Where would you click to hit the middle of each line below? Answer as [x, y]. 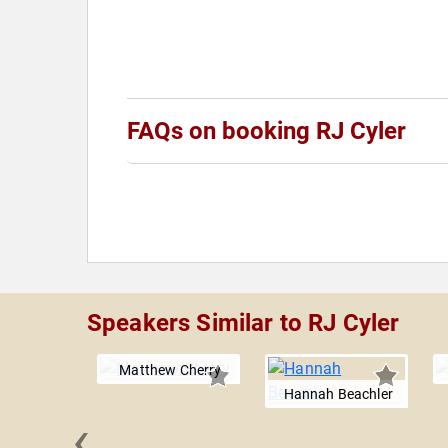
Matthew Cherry [170, 370]
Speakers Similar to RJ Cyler [243, 323]
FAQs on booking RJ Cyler [266, 131]
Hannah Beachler [338, 394]
